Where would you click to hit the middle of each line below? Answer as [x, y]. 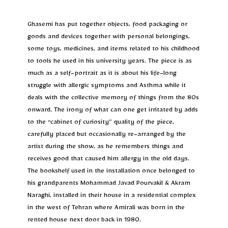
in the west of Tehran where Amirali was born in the [106, 209]
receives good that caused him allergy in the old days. [108, 160]
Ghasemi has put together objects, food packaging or [107, 25]
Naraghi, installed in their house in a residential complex [112, 196]
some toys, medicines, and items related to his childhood [113, 50]
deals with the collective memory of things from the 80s [113, 99]
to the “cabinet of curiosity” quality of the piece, [101, 123]
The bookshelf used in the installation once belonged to [111, 172]
